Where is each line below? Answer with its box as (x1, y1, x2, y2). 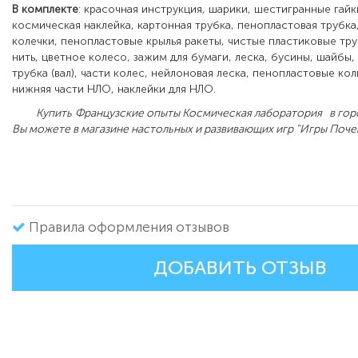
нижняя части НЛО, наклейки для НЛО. (12, 82, 216, 97)
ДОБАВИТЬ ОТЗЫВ (153, 257, 327, 280)
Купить (12, 106, 72, 121)
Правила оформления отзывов (29, 219, 229, 236)
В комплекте (12, 2, 78, 17)
